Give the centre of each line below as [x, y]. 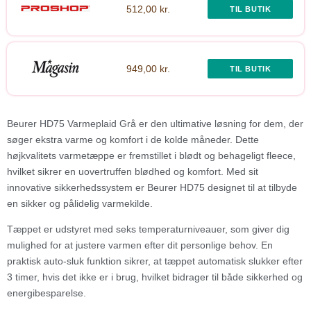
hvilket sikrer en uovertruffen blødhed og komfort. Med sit [133, 171]
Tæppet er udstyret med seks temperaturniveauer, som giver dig [148, 229]
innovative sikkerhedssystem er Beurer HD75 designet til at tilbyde [152, 187]
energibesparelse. [47, 293]
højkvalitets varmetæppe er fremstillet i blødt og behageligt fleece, [151, 155]
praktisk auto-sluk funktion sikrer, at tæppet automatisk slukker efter [155, 261]
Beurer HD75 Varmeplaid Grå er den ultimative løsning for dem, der [155, 123]
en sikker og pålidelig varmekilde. [80, 203]
